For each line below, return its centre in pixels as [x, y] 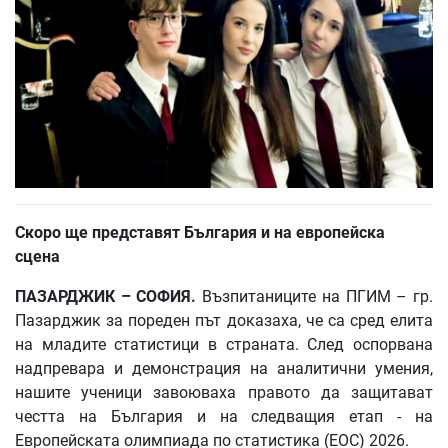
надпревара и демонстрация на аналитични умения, [224, 368]
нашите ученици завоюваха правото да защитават [224, 392]
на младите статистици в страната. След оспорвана [224, 344]
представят [136, 232]
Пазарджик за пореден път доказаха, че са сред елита [224, 320]
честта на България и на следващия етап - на [224, 416]
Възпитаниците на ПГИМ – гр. [318, 296]
